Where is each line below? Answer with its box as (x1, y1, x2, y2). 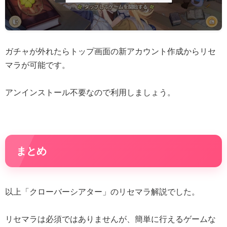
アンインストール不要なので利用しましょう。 (5, 88, 175, 97)
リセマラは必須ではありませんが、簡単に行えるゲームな (5, 214, 216, 223)
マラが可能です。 (5, 60, 70, 69)
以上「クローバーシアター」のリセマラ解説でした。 (5, 187, 200, 196)
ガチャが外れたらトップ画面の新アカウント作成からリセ (5, 47, 216, 56)
